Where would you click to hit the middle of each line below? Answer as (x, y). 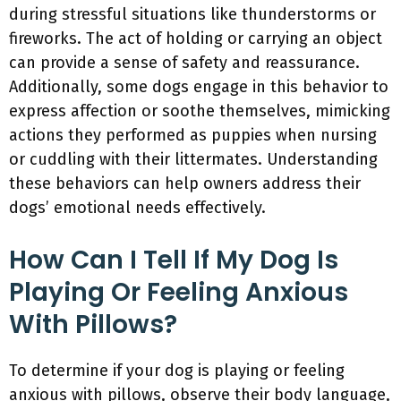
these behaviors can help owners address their (185, 183)
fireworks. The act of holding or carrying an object (196, 38)
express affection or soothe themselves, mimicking (200, 111)
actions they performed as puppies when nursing (193, 135)
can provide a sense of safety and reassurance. (184, 63)
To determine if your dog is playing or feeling (177, 371)
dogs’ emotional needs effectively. (137, 208)
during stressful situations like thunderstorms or (192, 14)
